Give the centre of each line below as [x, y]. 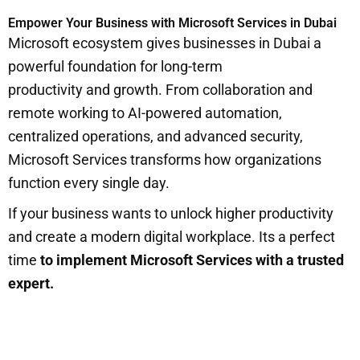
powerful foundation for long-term [115, 66]
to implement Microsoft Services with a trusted [192, 260]
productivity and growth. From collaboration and [160, 89]
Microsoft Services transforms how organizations [165, 159]
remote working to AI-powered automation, [145, 112]
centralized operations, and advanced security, [155, 136]
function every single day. [90, 182]
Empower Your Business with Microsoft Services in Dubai [172, 22]
